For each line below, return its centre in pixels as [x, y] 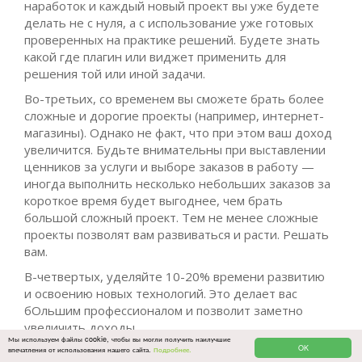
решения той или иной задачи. [115, 74]
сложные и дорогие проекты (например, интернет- [174, 116]
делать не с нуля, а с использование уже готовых [169, 23]
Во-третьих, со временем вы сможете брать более [174, 99]
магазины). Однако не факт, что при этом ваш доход [178, 133]
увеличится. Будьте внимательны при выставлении [175, 150]
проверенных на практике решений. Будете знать [172, 40]
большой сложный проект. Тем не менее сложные [171, 218]
